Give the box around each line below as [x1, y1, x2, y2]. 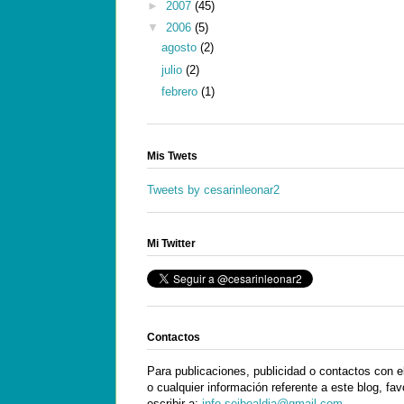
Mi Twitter [147, 236, 196, 250]
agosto [161, 40, 200, 54]
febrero [161, 85, 201, 99]
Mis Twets [147, 149, 197, 162]
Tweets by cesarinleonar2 [147, 182, 280, 197]
